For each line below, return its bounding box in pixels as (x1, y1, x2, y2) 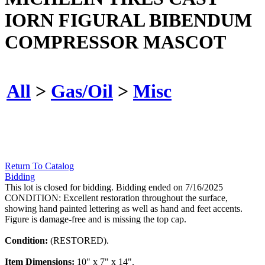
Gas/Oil (51, 80, 113, 102)
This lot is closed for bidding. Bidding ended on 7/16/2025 (5, 182, 223, 193)
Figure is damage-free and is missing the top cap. (5, 214, 186, 225)
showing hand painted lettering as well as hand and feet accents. (5, 203, 243, 214)
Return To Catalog (5, 161, 74, 172)
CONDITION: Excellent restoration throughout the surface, (5, 193, 228, 203)
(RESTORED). (50, 235, 109, 246)
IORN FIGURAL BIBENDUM (5, 9, 252, 31)
